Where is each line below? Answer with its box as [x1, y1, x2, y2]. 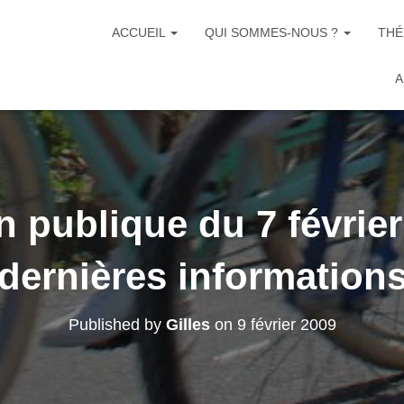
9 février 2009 [236, 316, 336, 334]
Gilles [165, 316, 210, 334]
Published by [68, 316, 166, 334]
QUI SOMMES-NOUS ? [205, 25, 342, 40]
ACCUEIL [112, 25, 169, 40]
